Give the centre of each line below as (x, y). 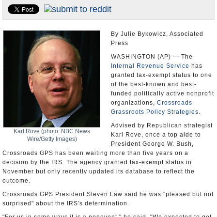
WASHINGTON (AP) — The (152, 57)
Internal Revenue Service (150, 66)
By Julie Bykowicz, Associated (157, 34)
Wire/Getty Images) (52, 139)
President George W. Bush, (152, 144)
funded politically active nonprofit (163, 93)
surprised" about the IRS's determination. (66, 203)
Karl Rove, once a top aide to (156, 135)
